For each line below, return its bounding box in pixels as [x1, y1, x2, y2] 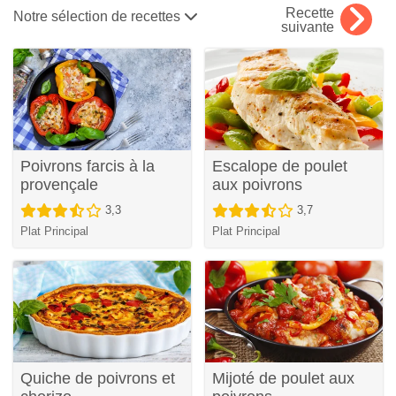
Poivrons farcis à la [20, 157, 155, 176]
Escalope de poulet [212, 157, 347, 176]
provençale [20, 176, 98, 194]
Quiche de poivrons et [20, 369, 175, 388]
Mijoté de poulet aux [212, 369, 354, 388]
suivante [281, 19, 334, 35]
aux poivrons [212, 176, 302, 194]
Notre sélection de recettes [13, 9, 184, 25]
